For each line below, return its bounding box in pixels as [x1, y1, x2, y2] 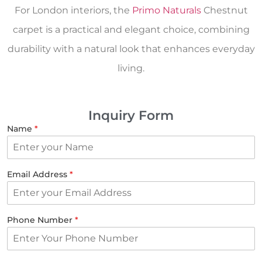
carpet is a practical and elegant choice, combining [12, 23, 250, 35]
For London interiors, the [14, 4, 132, 16]
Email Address [7, 168, 70, 180]
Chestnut [201, 4, 248, 16]
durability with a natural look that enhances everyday [7, 43, 255, 54]
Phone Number [7, 214, 75, 225]
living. [118, 62, 144, 74]
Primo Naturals [132, 4, 201, 16]
